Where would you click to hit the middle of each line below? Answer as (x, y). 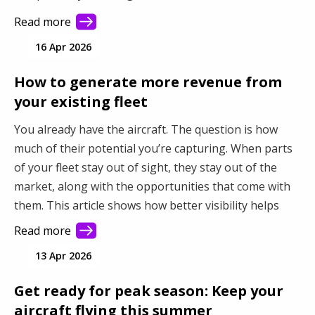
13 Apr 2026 (63, 256)
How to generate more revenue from (148, 82)
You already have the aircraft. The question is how (146, 130)
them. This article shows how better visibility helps (147, 206)
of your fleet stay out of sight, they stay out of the (146, 168)
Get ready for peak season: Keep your (149, 291)
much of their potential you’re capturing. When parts (153, 149)
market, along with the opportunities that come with (152, 187)
